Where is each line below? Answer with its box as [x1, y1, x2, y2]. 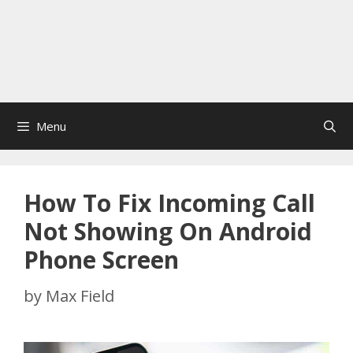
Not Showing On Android [24, 215, 312, 247]
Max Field [46, 285, 114, 307]
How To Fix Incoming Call [24, 187, 315, 219]
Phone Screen [24, 243, 179, 276]
